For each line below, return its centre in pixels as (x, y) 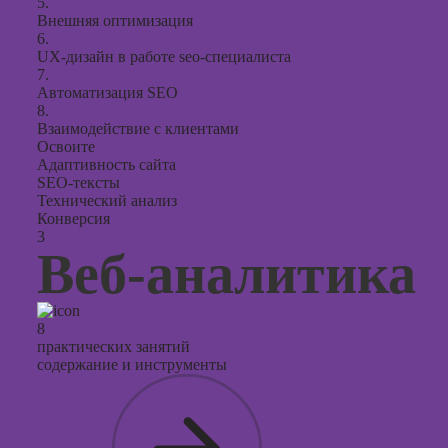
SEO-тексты (78, 182)
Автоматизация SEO (107, 92)
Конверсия (73, 218)
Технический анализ (107, 200)
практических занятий (113, 346)
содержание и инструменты (132, 364)
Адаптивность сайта (106, 164)
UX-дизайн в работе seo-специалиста (164, 56)
